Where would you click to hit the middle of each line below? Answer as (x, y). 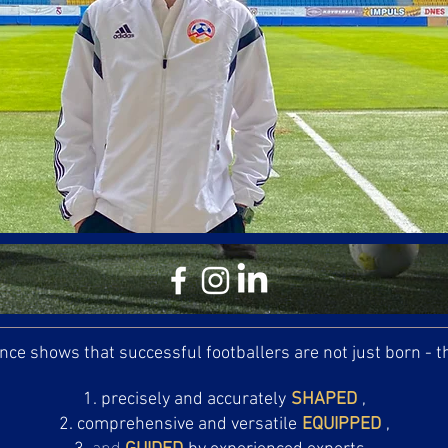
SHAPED (323, 399)
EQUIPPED (341, 424)
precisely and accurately (193, 399)
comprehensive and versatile (186, 424)
